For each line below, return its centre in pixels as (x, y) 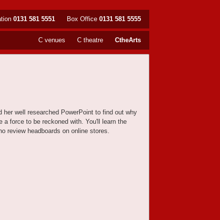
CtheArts (128, 40)
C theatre (90, 40)
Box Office (83, 19)
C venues (52, 40)
